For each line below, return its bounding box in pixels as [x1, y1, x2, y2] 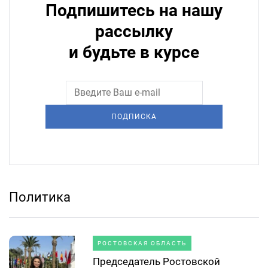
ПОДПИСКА [111, 112, 157, 121]
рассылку [95, 21, 173, 41]
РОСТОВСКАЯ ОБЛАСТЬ [98, 239, 187, 246]
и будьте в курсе [69, 42, 199, 62]
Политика [9, 189, 71, 205]
